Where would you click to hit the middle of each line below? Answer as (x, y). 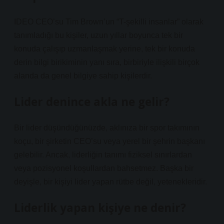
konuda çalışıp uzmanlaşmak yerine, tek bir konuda (104, 49)
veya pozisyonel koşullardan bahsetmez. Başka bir (104, 168)
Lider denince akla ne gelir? (92, 102)
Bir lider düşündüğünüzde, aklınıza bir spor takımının (107, 128)
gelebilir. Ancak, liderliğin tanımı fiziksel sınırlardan (103, 155)
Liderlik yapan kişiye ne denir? (100, 208)
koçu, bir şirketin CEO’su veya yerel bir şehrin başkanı (109, 141)
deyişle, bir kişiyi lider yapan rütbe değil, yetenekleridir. (110, 182)
